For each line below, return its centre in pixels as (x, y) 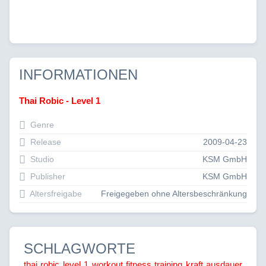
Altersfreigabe (55, 194)
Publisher (47, 176)
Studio (41, 159)
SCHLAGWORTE (80, 248)
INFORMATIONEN (78, 75)
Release (45, 142)
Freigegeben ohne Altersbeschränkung (174, 194)
